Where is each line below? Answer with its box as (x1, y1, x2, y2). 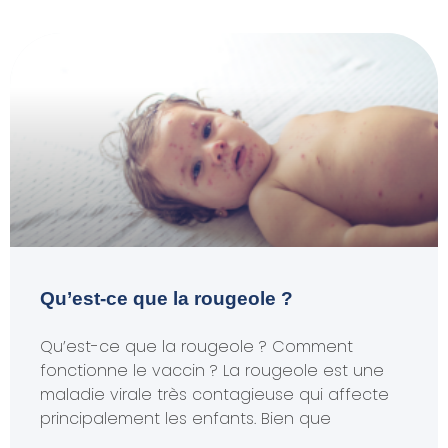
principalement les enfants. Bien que (40, 407, 331, 430)
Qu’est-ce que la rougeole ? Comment (40, 335, 353, 358)
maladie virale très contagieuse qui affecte (40, 383, 389, 406)
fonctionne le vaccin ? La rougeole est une (40, 359, 384, 382)
